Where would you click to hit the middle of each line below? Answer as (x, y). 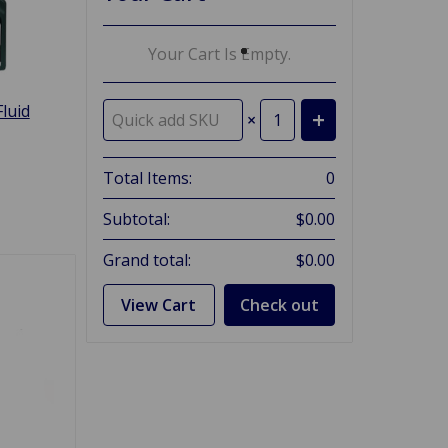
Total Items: (148, 177)
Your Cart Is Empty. (220, 53)
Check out (280, 304)
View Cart (159, 304)
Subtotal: (137, 218)
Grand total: (147, 259)
